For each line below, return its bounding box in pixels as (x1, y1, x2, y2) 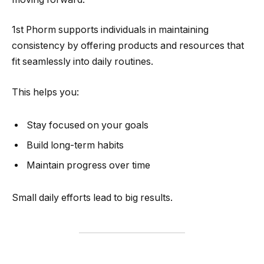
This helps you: (12, 86, 79, 98)
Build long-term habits (27, 139, 124, 151)
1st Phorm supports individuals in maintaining (12, 24, 209, 36)
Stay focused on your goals (27, 119, 148, 131)
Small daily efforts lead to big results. (12, 192, 173, 204)
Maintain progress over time (27, 159, 150, 171)
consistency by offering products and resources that (12, 40, 244, 52)
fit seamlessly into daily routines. (12, 56, 153, 68)
